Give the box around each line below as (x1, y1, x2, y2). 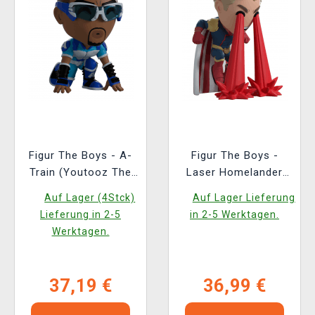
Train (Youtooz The (30, 166, 131, 179)
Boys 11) (57, 183, 104, 196)
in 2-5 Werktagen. (190, 209, 279, 221)
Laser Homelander (186, 166, 283, 179)
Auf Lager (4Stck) (44, 192, 136, 204)
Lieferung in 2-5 (40, 209, 121, 221)
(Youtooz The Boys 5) (176, 183, 292, 196)
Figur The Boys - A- (29, 149, 132, 162)
